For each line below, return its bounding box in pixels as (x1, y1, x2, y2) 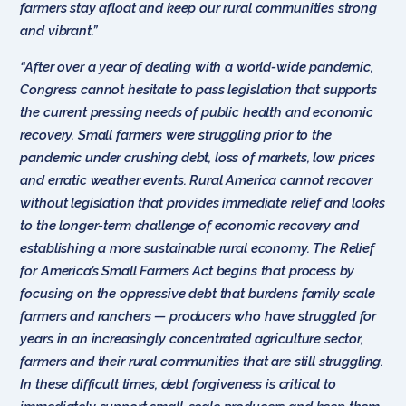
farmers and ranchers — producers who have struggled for (20, 307, 377, 324)
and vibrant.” (20, 22, 98, 39)
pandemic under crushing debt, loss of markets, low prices (20, 149, 375, 166)
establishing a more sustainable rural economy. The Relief (20, 239, 374, 256)
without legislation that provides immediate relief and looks (20, 194, 385, 211)
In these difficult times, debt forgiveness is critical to (20, 375, 336, 392)
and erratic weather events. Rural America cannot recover (20, 171, 373, 188)
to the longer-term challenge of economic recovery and (20, 217, 359, 234)
